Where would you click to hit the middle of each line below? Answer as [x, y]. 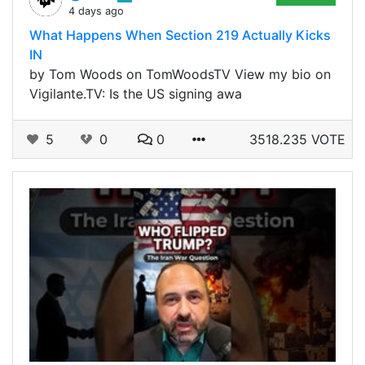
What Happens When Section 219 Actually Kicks [180, 35]
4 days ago [96, 11]
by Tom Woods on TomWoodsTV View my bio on [180, 74]
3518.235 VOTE [297, 139]
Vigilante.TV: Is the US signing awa [136, 93]
